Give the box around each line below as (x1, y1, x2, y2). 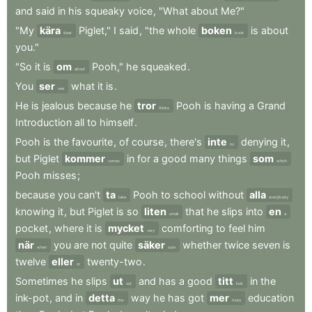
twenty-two (87, 256, 142, 267)
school (173, 189, 205, 201)
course (132, 136, 164, 148)
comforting (162, 222, 213, 234)
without (208, 189, 244, 201)
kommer (65, 153, 105, 164)
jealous (42, 100, 75, 111)
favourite (72, 136, 113, 148)
